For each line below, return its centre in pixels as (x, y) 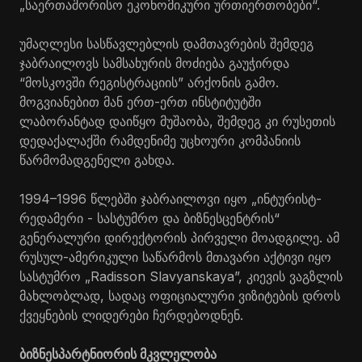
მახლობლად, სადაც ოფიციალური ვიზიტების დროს (180, 295)
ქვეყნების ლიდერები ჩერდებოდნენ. (131, 315)
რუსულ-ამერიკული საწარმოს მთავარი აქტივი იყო (175, 257)
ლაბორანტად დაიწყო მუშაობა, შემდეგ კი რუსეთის (177, 121)
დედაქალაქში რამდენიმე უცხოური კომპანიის (160, 140)
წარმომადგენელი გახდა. (97, 160)
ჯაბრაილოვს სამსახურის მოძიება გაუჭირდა (154, 63)
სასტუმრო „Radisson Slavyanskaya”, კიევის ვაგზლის (181, 276)
